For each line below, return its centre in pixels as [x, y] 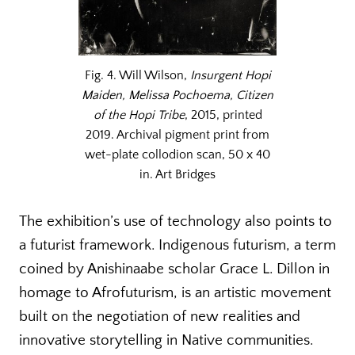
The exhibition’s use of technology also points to [176, 222]
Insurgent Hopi [230, 76]
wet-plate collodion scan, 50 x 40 [177, 155]
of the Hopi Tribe [139, 115]
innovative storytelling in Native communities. [166, 341]
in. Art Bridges [177, 175]
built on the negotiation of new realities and [160, 317]
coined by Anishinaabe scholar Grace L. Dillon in [174, 269]
